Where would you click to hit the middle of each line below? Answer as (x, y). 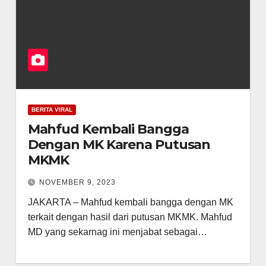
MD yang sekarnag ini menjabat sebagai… (117, 232)
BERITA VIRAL (52, 110)
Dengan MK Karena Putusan (119, 145)
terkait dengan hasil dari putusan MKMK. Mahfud (130, 217)
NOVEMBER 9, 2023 (77, 182)
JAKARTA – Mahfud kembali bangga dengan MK (130, 202)
